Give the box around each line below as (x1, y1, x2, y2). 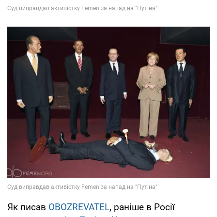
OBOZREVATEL (48, 201, 109, 213)
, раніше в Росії (109, 201, 175, 213)
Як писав (7, 201, 48, 213)
